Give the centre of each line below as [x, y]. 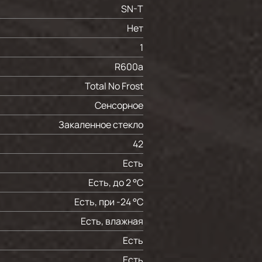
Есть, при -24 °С [109, 202]
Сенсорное [119, 105]
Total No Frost [114, 86]
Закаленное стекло [101, 125]
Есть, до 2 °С [116, 182]
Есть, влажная [112, 221]
